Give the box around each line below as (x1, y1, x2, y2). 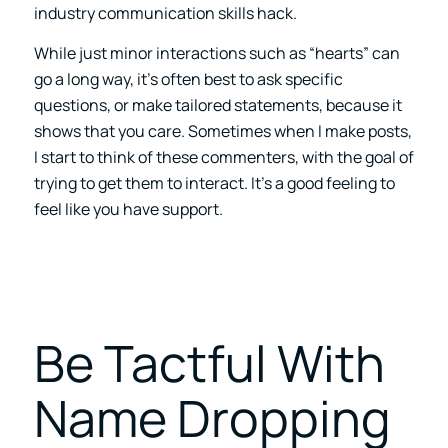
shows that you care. (33, 119, 188, 142)
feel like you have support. (33, 197, 223, 220)
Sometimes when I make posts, (187, 119, 412, 142)
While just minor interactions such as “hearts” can (33, 41, 400, 64)
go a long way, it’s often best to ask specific (33, 67, 343, 90)
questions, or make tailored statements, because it (33, 93, 402, 116)
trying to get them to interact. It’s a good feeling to (33, 171, 395, 194)
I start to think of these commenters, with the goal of (33, 145, 414, 168)
